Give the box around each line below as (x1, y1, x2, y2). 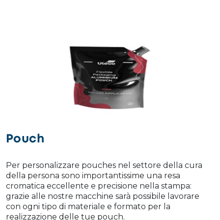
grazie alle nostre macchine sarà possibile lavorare (6, 191, 199, 201)
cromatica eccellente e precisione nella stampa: (6, 181, 192, 191)
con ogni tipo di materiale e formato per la (6, 201, 170, 211)
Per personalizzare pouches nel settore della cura (6, 160, 202, 170)
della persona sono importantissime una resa (6, 170, 180, 180)
